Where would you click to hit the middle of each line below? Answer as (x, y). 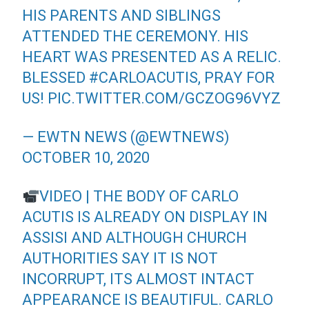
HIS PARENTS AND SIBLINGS (122, 16)
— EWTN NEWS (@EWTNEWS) (126, 137)
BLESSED (56, 78)
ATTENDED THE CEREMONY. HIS (136, 36)
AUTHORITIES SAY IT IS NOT (120, 258)
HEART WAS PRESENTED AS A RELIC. (152, 57)
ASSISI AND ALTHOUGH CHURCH (135, 238)
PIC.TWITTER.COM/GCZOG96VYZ (165, 98)
